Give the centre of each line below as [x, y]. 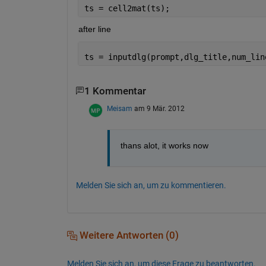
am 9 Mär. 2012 [159, 109]
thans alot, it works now [164, 146]
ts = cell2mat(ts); [127, 8]
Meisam [119, 109]
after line [94, 29]
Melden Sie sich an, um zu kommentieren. [151, 186]
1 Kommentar [115, 91]
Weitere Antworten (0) [128, 236]
